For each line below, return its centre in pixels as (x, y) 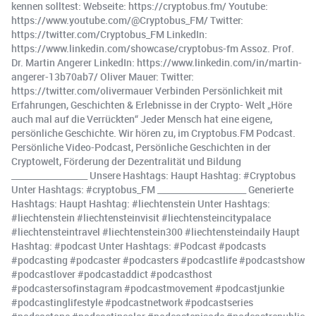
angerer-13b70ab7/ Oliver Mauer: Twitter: (103, 77)
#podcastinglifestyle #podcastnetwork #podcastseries (132, 303)
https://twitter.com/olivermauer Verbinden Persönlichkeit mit (147, 91)
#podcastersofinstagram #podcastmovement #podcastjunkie (148, 288)
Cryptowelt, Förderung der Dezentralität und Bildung (126, 162)
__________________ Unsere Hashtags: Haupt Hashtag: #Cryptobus (153, 176)
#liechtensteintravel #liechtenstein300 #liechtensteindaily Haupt (156, 232)
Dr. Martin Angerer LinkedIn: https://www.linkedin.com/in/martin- (157, 63)
